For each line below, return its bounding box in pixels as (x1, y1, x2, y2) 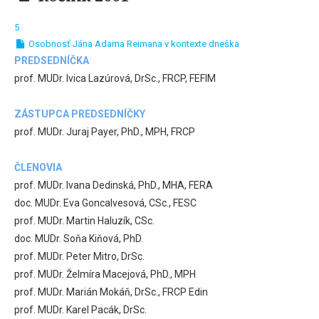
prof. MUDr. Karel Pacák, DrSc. (14, 303, 147, 315)
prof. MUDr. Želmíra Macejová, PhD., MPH (14, 268, 196, 280)
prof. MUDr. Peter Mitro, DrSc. (14, 250, 145, 262)
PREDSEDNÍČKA (14, 54, 89, 66)
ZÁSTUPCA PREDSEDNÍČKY (14, 108, 145, 120)
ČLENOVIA (14, 161, 62, 173)
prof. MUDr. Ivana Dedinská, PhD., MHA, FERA (14, 179, 213, 191)
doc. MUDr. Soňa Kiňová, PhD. (14, 232, 143, 244)
